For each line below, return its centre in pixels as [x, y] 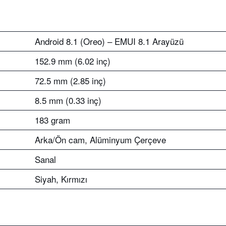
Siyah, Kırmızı [61, 179]
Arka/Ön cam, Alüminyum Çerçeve [100, 139]
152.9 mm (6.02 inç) [73, 61]
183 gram [52, 120]
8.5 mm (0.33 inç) [68, 100]
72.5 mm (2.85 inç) [70, 80]
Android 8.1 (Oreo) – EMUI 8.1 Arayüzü [109, 41]
